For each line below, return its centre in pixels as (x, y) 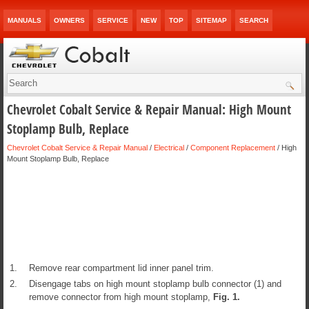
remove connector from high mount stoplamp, (121, 297)
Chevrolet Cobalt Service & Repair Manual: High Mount (149, 110)
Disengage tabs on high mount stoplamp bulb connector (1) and (155, 284)
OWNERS (69, 20)
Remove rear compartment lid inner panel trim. (121, 268)
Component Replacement (233, 148)
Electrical (169, 148)
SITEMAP (211, 20)
